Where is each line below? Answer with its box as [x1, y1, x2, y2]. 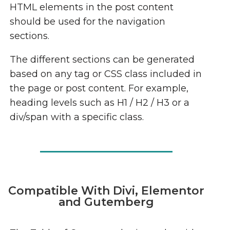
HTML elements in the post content [10, 1, 174, 13]
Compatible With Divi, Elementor [8, 184, 204, 198]
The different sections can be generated [10, 53, 195, 65]
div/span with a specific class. [10, 111, 144, 123]
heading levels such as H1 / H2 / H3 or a [10, 97, 190, 108]
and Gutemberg [58, 195, 154, 209]
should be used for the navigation [10, 15, 166, 27]
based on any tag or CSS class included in [10, 68, 202, 80]
